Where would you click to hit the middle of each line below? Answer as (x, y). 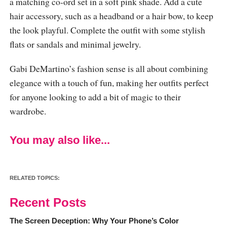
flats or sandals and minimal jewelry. (75, 44)
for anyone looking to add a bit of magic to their (95, 97)
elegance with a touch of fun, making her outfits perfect (109, 82)
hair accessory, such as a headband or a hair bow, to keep (111, 15)
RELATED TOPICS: (34, 178)
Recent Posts (48, 202)
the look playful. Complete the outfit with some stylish (107, 30)
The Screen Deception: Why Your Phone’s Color (94, 220)
